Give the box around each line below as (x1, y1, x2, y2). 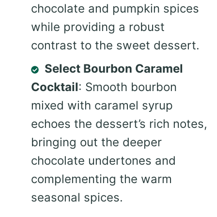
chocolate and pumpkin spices (31, 1, 199, 16)
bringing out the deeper (31, 135, 162, 150)
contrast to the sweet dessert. (31, 38, 200, 53)
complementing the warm (31, 172, 172, 186)
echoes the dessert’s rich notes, (31, 117, 207, 131)
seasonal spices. (31, 190, 123, 205)
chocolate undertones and (31, 154, 176, 168)
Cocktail (31, 80, 78, 94)
